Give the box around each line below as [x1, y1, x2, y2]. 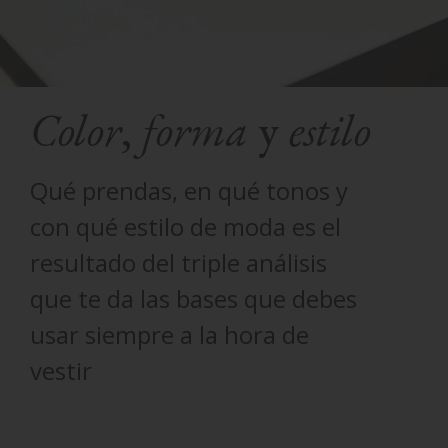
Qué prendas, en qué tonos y [30, 174, 348, 207]
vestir [30, 354, 92, 387]
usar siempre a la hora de [30, 318, 309, 351]
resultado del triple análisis [30, 246, 327, 279]
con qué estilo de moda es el [30, 210, 341, 243]
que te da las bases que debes [30, 282, 357, 315]
